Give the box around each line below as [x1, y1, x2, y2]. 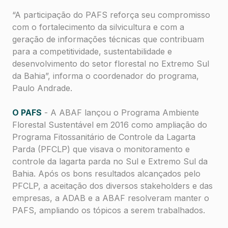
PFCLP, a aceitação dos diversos [12, 181, 140, 191]
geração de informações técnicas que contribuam [12, 34, 204, 45]
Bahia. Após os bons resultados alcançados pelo [12, 168, 201, 179]
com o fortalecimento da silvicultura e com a [12, 22, 184, 33]
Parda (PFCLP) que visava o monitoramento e [12, 144, 190, 155]
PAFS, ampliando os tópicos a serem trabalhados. [12, 205, 205, 216]
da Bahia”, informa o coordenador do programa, [12, 71, 199, 81]
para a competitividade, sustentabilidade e [12, 46, 172, 57]
